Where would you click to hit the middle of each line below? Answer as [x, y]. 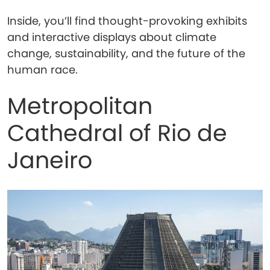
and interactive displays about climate [112, 37]
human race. [42, 70]
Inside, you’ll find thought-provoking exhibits [127, 21]
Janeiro [50, 160]
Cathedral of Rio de [117, 133]
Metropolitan [80, 106]
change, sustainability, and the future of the [126, 53]
